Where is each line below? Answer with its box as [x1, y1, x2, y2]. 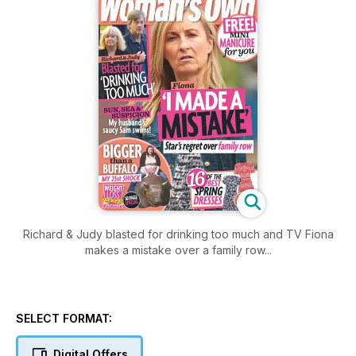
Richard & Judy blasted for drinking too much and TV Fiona [22, 227, 334, 242]
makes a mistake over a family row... [84, 243, 272, 257]
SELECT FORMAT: [16, 311, 112, 326]
